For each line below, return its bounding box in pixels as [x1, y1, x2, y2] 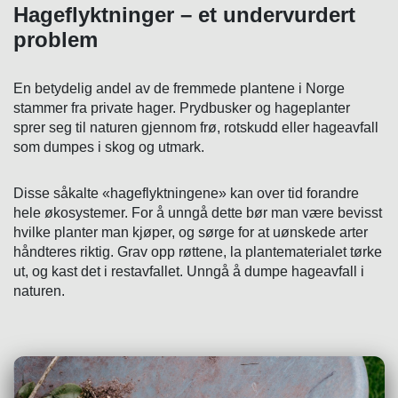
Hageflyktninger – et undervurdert [13, 2, 355, 27]
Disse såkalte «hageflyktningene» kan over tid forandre [13, 185, 359, 201]
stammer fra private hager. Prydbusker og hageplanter [13, 99, 350, 115]
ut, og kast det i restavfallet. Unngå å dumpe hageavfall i [13, 263, 364, 279]
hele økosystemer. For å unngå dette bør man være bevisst [13, 204, 382, 220]
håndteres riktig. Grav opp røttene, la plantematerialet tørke [13, 243, 382, 259]
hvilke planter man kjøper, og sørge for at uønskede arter [13, 224, 368, 240]
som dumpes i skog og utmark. [13, 139, 204, 155]
